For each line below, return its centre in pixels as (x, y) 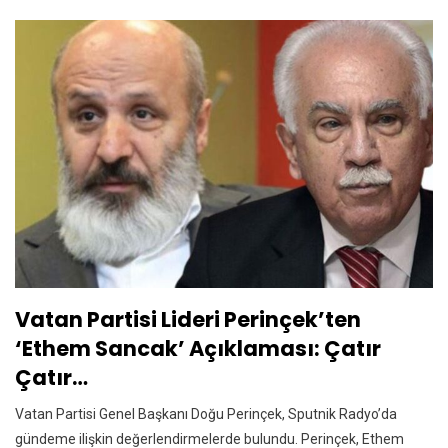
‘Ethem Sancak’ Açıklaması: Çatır (198, 348)
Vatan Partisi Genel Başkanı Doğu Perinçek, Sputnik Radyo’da (206, 413)
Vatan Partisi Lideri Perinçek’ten (188, 319)
